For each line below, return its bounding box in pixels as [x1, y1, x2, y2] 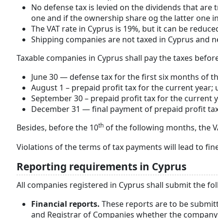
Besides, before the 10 [17, 122, 98, 133]
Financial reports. [31, 199, 102, 209]
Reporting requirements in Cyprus [17, 160, 186, 173]
